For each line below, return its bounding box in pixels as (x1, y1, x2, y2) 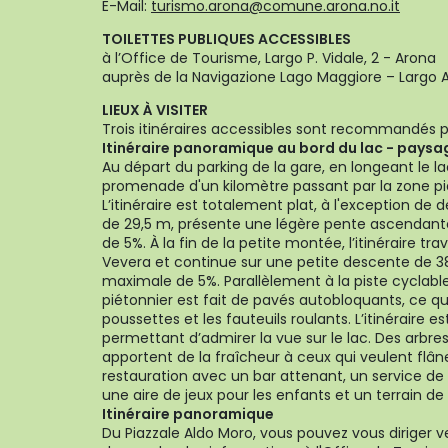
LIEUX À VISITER (102, 100, 208, 120)
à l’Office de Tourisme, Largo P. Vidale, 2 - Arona (102, 48, 436, 68)
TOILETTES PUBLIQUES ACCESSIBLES (102, 29, 351, 49)
